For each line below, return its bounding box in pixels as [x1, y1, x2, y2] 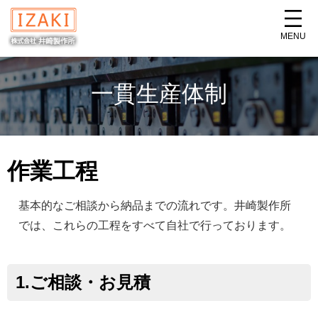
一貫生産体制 [91, 81, 227, 106]
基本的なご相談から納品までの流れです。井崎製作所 [18, 199, 291, 212]
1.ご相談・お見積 [16, 272, 150, 292]
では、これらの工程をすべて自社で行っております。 [18, 219, 291, 231]
